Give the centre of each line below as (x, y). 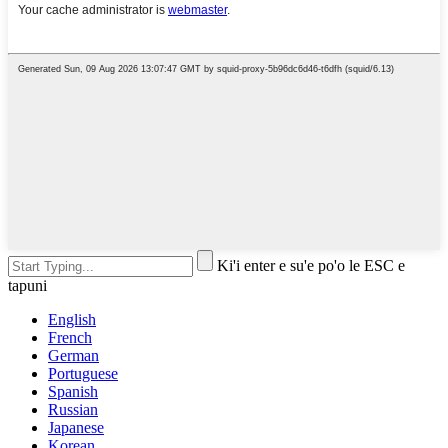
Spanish (73, 392)
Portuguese (83, 374)
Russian (73, 410)
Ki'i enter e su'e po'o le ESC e (311, 266)
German (73, 356)
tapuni (27, 286)
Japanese (76, 428)
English (72, 320)
